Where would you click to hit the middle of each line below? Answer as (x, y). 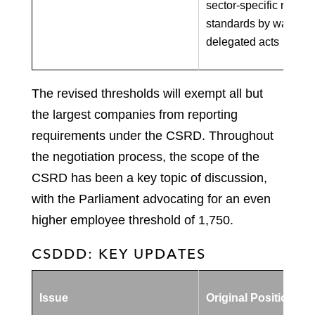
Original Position (250, 297)
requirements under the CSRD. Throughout (153, 135)
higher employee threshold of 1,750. (133, 220)
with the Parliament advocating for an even (151, 199)
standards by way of (256, 23)
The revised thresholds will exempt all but (147, 93)
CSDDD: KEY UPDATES (119, 253)
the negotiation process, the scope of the (146, 156)
